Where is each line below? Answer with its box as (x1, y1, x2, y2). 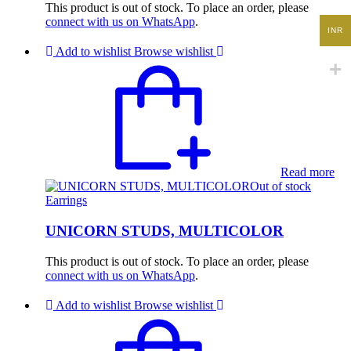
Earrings (45, 194, 87, 208)
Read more (280, 165, 335, 179)
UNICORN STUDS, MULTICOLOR (45, 222, 284, 239)
